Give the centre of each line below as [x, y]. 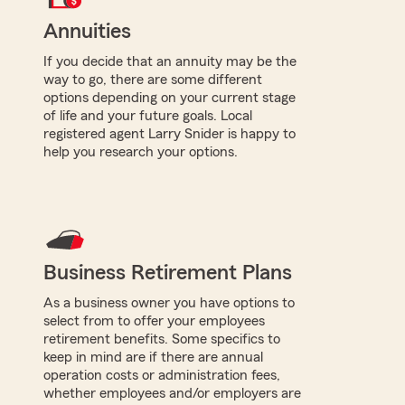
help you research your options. [141, 151]
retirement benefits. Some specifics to [162, 339]
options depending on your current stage [170, 97]
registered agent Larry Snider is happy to [170, 133]
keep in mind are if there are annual [153, 357]
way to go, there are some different [153, 79]
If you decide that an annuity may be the [170, 61]
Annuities [87, 31]
